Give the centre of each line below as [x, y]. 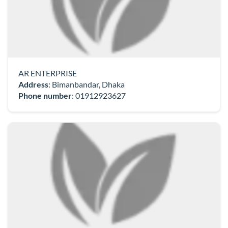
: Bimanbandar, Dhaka [87, 84]
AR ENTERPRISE [48, 73]
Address [33, 84]
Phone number [45, 95]
